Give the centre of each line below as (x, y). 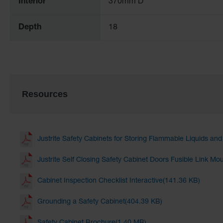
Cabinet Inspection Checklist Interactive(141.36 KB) (119, 181)
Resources (45, 94)
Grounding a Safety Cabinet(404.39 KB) (100, 202)
